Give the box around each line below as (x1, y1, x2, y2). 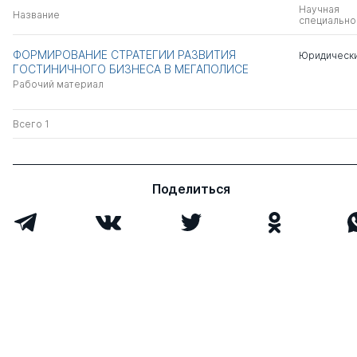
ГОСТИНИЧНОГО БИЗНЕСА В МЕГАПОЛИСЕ (13, 62, 249, 76)
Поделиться (151, 181, 231, 197)
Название (13, 9, 60, 21)
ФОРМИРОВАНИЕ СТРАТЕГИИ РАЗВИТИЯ (13, 48, 236, 61)
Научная (298, 3, 339, 15)
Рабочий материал (13, 78, 104, 90)
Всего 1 (13, 118, 49, 130)
